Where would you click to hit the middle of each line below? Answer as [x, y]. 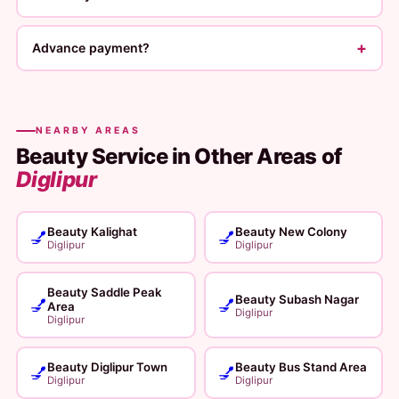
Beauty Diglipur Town [108, 366]
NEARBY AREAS [88, 130]
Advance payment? [91, 48]
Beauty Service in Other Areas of [179, 156]
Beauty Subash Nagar [297, 299]
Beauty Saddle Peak [105, 292]
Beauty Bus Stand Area [301, 366]
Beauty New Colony [291, 231]
